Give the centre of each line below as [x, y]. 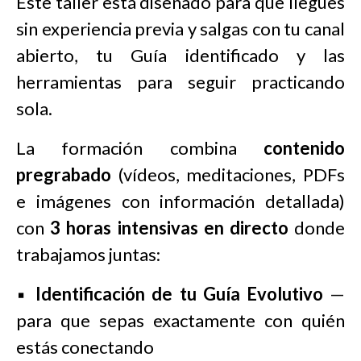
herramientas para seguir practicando [180, 82]
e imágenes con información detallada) [180, 201]
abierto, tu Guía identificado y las [180, 56]
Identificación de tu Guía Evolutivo [179, 294]
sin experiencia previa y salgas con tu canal [180, 29]
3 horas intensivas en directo [169, 228]
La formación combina [140, 148]
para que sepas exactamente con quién [180, 321]
